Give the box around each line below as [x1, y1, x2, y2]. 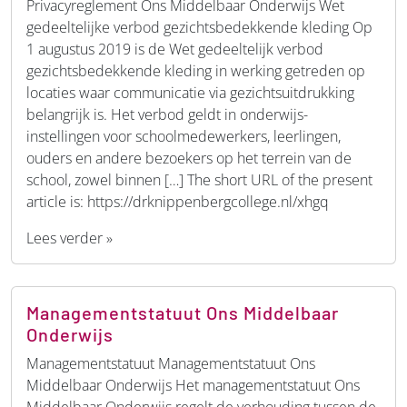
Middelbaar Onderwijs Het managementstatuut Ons [26, 374, 360, 395]
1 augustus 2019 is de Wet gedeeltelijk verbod [26, 38, 323, 59]
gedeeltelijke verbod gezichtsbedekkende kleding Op [26, 16, 372, 37]
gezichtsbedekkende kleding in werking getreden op [26, 60, 365, 81]
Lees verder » [26, 227, 113, 248]
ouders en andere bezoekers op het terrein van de [26, 147, 352, 168]
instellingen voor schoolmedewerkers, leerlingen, [26, 125, 341, 146]
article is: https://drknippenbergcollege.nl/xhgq [26, 191, 329, 212]
